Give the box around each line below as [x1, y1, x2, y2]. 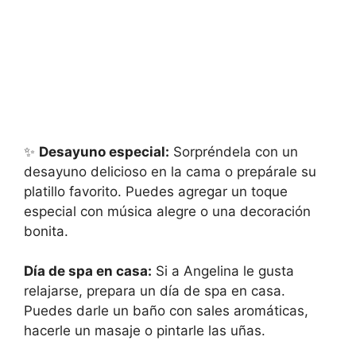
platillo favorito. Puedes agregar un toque [24, 183, 288, 199]
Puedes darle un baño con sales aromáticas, [24, 303, 308, 319]
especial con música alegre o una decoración [24, 203, 311, 219]
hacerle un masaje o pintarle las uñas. [24, 323, 265, 339]
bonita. [24, 222, 68, 239]
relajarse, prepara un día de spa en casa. [24, 283, 285, 299]
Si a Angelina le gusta [152, 263, 294, 279]
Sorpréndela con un [169, 143, 298, 160]
